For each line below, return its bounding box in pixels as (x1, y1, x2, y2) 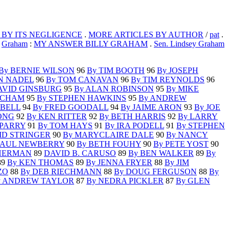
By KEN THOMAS (7, 158, 74, 167)
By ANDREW (139, 94, 187, 103)
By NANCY (166, 130, 208, 140)
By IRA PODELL (105, 121, 164, 130)
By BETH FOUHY (77, 140, 141, 149)
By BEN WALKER (128, 149, 194, 158)
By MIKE (166, 84, 199, 94)
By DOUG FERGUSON (114, 167, 197, 176)
